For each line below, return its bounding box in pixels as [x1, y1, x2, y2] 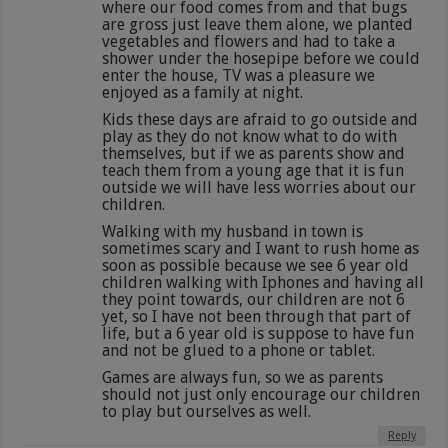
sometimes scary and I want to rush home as [102, 238, 420, 258]
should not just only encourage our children [102, 384, 421, 404]
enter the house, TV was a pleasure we [102, 65, 376, 85]
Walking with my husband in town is [102, 221, 364, 241]
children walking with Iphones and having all [102, 272, 425, 292]
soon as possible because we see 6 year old [102, 255, 410, 275]
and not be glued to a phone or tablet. [102, 340, 376, 360]
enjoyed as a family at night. [102, 82, 304, 102]
